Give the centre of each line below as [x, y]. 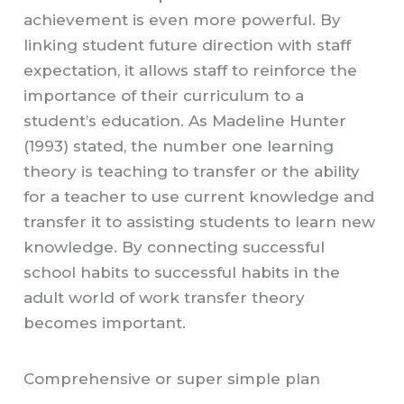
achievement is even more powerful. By [183, 20]
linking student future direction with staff [188, 46]
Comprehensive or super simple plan [172, 378]
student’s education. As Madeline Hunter [185, 121]
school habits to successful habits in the [182, 273]
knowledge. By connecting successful [174, 248]
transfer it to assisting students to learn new [200, 222]
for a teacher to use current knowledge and [199, 197]
